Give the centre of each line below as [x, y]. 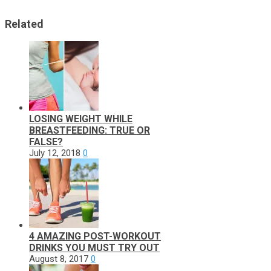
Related [24, 24]
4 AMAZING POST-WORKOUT [95, 236]
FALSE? [46, 142]
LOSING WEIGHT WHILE [81, 119]
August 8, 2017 [59, 259]
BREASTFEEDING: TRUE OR [90, 130]
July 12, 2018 [55, 153]
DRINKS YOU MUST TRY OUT [94, 247]
